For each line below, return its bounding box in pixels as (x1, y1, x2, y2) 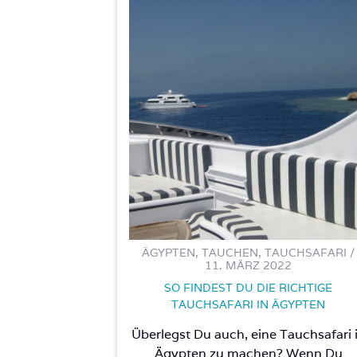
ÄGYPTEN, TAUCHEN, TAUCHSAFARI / (142, 245, 355, 260)
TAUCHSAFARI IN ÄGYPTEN (171, 296, 326, 312)
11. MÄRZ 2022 (205, 257, 292, 273)
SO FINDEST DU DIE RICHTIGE (164, 280, 333, 295)
